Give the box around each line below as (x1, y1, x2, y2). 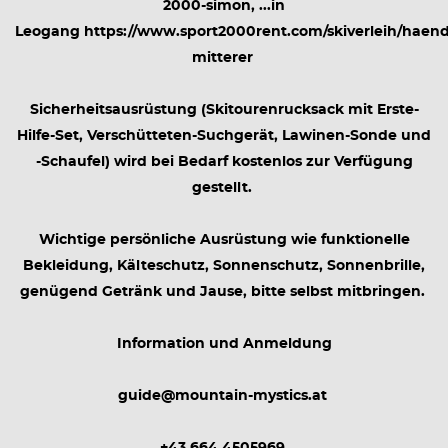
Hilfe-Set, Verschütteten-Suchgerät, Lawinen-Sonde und (17, 129, 431, 143)
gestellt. (192, 181, 256, 195)
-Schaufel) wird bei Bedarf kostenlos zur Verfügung (35, 155, 413, 169)
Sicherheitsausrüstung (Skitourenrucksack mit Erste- (29, 103, 419, 117)
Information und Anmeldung (116, 337, 332, 351)
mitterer (191, 51, 257, 65)
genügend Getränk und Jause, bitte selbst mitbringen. (19, 285, 429, 299)
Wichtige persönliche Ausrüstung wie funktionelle (38, 233, 410, 247)
